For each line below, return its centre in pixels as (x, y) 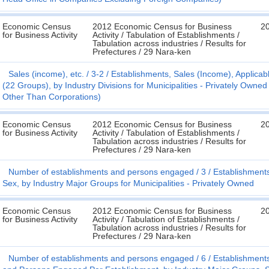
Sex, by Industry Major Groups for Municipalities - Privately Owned (128, 183)
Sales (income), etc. (46, 74)
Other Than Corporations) (52, 97)
